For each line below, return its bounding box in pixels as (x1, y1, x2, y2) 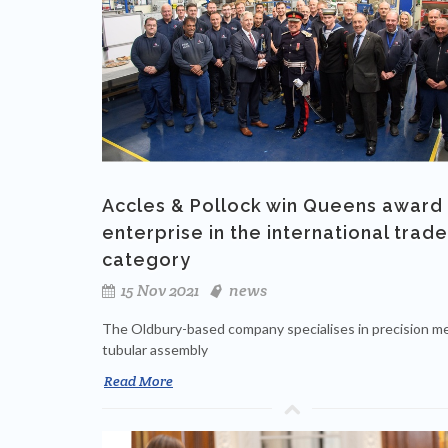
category (102, 249, 191, 271)
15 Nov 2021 (118, 280, 199, 302)
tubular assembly (102, 341, 208, 359)
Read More (104, 372, 173, 391)
